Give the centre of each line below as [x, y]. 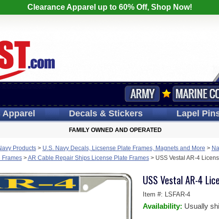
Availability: [163, 206]
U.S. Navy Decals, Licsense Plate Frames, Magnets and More [124, 148]
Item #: [153, 194]
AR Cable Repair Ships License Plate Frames [88, 158]
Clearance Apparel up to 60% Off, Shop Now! [109, 7]
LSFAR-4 [177, 194]
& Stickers [120, 113]
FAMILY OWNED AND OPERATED [115, 130]
